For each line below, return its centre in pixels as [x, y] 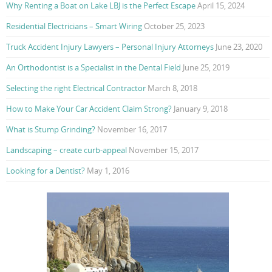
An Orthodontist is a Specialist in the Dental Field [93, 68]
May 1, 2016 [108, 171]
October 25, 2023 [174, 26]
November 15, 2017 [164, 150]
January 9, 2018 [201, 109]
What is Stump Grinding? [51, 130]
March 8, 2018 [172, 88]
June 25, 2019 [206, 68]
